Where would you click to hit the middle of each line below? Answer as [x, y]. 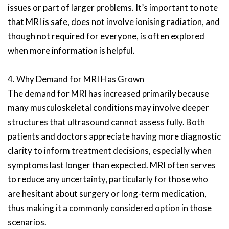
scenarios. [27, 222]
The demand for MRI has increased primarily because [108, 93]
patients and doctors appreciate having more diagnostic [114, 136]
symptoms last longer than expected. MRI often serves [112, 165]
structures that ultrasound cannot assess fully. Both [106, 122]
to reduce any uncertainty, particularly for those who [108, 179]
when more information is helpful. [71, 50]
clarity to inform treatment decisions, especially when [110, 151]
